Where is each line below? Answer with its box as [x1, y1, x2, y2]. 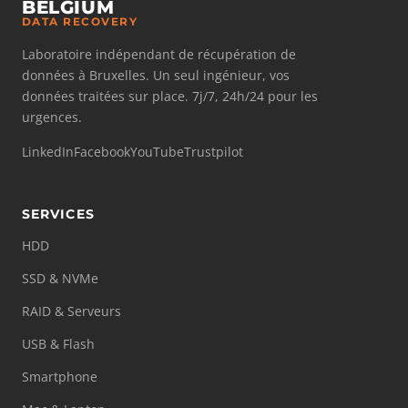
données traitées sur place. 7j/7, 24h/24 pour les [22, 87, 318, 105]
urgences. [22, 108, 82, 126]
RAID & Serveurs [22, 302, 121, 320]
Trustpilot [184, 143, 243, 160]
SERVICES [22, 207, 95, 221]
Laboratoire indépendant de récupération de [22, 46, 296, 63]
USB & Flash [22, 335, 95, 352]
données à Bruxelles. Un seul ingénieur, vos [22, 66, 290, 84]
